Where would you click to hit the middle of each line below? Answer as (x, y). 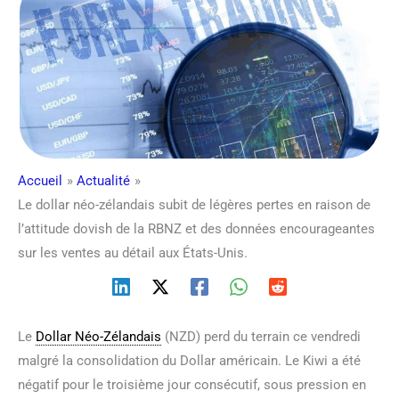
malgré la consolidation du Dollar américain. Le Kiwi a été (189, 360)
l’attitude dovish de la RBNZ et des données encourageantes (196, 228)
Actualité (103, 180)
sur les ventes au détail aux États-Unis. (133, 252)
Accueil (40, 180)
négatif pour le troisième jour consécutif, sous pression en (192, 384)
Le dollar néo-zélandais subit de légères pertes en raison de (194, 204)
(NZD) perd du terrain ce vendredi (261, 336)
